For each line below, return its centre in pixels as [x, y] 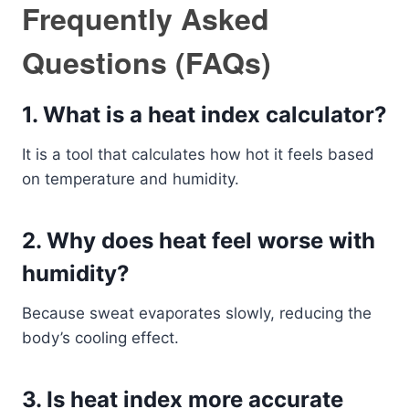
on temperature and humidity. [131, 179]
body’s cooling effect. [100, 338]
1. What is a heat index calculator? [204, 115]
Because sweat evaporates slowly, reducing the [197, 313]
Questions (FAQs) [147, 62]
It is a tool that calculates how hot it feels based [198, 154]
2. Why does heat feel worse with [199, 241]
